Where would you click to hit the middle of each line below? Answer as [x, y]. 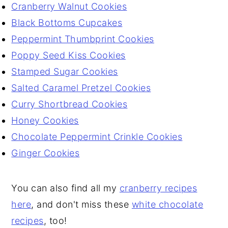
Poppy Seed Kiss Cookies [68, 55]
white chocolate [167, 204]
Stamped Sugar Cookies [65, 72]
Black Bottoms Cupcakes [67, 23]
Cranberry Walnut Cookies [69, 6]
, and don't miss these [81, 204]
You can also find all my [65, 188]
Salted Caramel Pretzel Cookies [81, 88]
